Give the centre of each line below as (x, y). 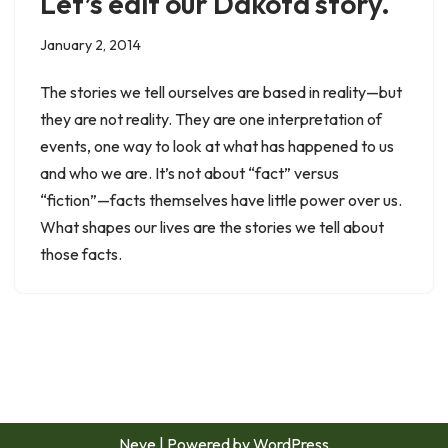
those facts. (81, 253)
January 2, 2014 (90, 44)
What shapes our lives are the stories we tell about (212, 226)
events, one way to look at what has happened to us (217, 145)
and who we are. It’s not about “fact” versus (189, 172)
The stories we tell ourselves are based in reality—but (221, 91)
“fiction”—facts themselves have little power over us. (221, 199)
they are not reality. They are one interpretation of (211, 118)
